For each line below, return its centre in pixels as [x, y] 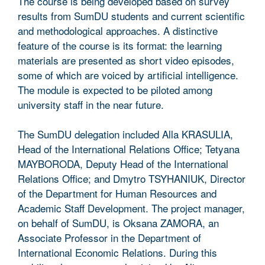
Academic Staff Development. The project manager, [131, 208]
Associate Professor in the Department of [109, 237]
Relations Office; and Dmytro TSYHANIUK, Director [132, 178]
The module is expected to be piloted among [115, 89]
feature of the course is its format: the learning [120, 45]
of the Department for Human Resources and [117, 193]
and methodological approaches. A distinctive [118, 30]
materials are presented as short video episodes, [126, 60]
